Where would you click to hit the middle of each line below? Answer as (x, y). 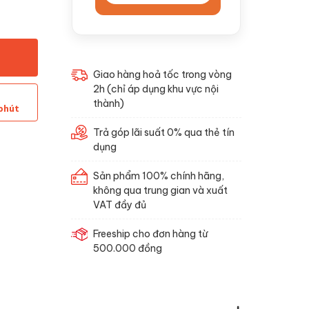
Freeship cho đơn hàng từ (150, 233)
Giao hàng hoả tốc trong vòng (162, 74)
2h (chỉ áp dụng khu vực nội (156, 88)
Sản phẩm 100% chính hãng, (158, 175)
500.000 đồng (127, 248)
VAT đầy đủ (119, 204)
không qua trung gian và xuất (160, 190)
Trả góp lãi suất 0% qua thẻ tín (163, 132)
